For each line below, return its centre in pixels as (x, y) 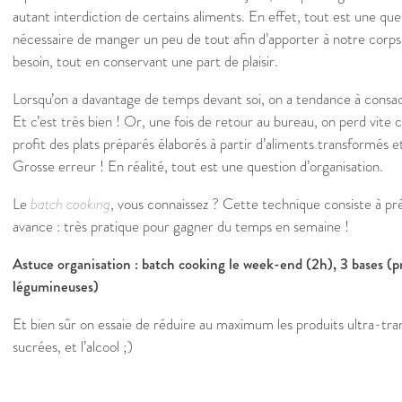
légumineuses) (56, 287)
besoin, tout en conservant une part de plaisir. (145, 62)
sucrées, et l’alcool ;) (73, 347)
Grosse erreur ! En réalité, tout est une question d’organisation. (198, 167)
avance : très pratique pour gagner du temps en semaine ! (181, 227)
